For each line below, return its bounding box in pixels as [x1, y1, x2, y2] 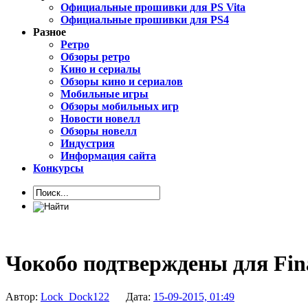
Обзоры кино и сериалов [60, 76, 183, 88]
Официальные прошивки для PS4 [60, 14, 229, 26]
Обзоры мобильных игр [60, 100, 179, 113]
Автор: [5, 291, 41, 303]
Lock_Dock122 [41, 291, 109, 303]
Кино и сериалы [60, 63, 141, 76]
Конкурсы [33, 162, 84, 175]
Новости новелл [60, 113, 140, 125]
